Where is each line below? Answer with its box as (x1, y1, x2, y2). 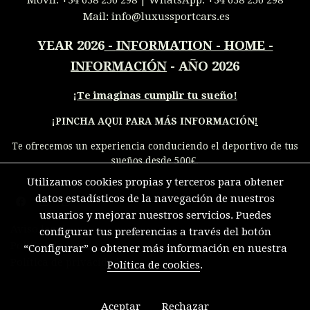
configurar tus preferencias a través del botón (39, 225, 271, 238)
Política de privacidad (10, 256, 120, 269)
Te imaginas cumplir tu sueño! (77, 89, 237, 102)
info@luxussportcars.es (111, 10, 230, 23)
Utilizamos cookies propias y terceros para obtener (26, 175, 284, 188)
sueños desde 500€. (111, 154, 199, 166)
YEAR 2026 (37, 37, 104, 53)
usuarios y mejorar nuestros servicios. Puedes (39, 208, 271, 221)
